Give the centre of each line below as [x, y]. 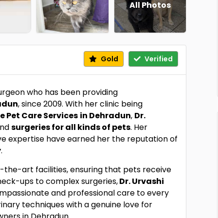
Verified [158, 59]
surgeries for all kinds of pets [71, 127]
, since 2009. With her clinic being [81, 104]
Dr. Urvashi [141, 181]
